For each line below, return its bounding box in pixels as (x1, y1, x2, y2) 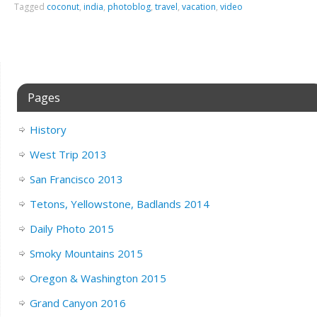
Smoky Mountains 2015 (29, 246, 143, 260)
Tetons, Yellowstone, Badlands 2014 (29, 197, 209, 211)
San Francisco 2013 (29, 172, 123, 186)
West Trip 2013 (29, 147, 107, 161)
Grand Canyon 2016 (29, 296, 126, 310)
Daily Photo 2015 (29, 221, 114, 236)
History (29, 122, 67, 137)
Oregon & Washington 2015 (29, 271, 166, 285)
